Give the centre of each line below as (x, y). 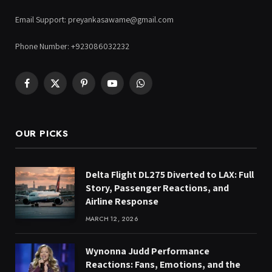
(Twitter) (69, 101)
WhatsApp (158, 88)
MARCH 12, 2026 (112, 219)
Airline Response (122, 202)
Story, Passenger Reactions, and (157, 188)
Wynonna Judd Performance (148, 251)
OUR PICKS (42, 134)
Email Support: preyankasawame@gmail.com (94, 20)
